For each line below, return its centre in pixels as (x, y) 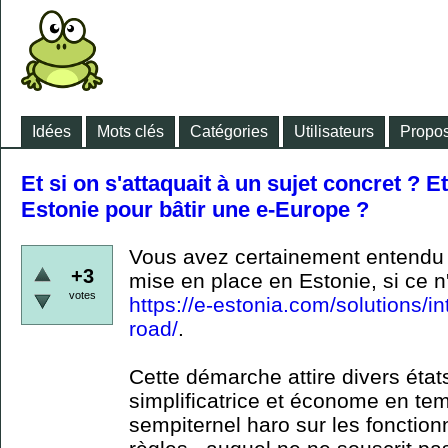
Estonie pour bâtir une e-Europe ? (195, 209)
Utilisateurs (334, 131)
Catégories (229, 131)
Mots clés (130, 131)
